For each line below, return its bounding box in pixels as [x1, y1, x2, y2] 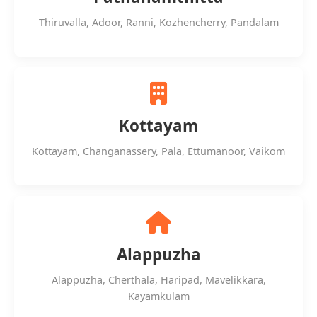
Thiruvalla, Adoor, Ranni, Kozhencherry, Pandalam [38, 16, 279, 29]
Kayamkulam [127, 289, 190, 303]
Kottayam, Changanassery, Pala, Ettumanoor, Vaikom [32, 144, 285, 158]
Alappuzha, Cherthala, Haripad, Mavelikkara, [51, 273, 266, 287]
